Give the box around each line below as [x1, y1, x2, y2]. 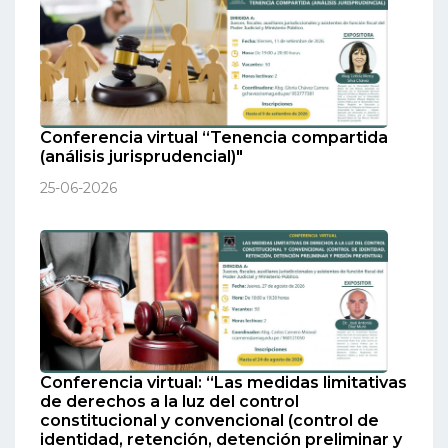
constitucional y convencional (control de [40, 411, 379, 430]
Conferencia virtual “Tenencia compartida [40, 128, 388, 148]
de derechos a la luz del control [40, 392, 299, 411]
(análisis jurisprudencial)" [40, 147, 243, 167]
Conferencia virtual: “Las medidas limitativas [40, 373, 407, 392]
